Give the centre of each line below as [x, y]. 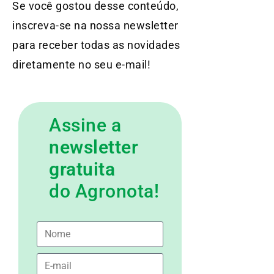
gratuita [82, 169]
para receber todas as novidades [96, 45]
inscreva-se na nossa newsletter [95, 25]
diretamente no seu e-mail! [81, 64]
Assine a [85, 125]
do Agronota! [104, 191]
